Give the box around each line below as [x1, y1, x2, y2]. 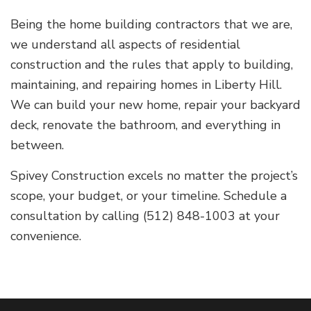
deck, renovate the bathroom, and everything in [10, 116, 280, 133]
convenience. [10, 227, 81, 244]
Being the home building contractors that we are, [10, 15, 292, 33]
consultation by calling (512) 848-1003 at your [10, 207, 280, 224]
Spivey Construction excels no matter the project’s [10, 167, 298, 184]
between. [10, 136, 64, 153]
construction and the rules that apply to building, [10, 56, 293, 73]
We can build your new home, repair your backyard [10, 96, 301, 113]
